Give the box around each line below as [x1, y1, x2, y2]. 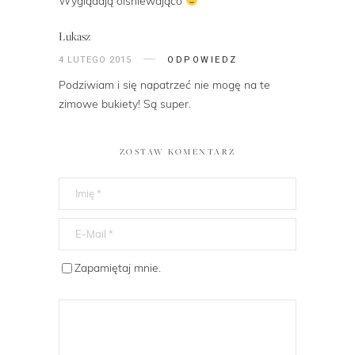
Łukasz [59, 29, 90, 44]
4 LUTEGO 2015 [59, 54, 132, 65]
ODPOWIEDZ [167, 55, 238, 65]
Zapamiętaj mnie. [74, 260, 161, 275]
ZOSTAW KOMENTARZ [119, 146, 236, 157]
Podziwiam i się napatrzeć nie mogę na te [59, 77, 270, 92]
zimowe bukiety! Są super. [59, 96, 191, 111]
